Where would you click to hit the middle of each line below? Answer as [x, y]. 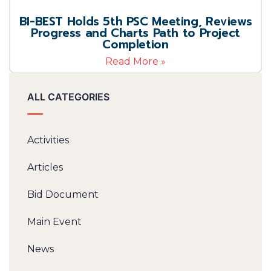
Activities [48, 140]
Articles [45, 167]
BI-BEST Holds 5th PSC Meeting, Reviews [135, 21]
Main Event [54, 222]
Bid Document [63, 194]
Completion [135, 44]
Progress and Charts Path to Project [135, 33]
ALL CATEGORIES [68, 97]
